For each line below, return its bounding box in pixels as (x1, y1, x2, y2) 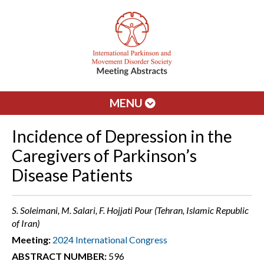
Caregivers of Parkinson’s (12, 146, 197, 166)
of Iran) (12, 217, 39, 229)
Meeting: (12, 234, 51, 245)
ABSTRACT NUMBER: (12, 250, 107, 262)
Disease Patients (12, 165, 133, 185)
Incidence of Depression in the (12, 126, 232, 146)
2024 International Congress (52, 234, 167, 245)
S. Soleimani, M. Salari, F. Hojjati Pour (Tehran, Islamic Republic (12, 204, 249, 216)
